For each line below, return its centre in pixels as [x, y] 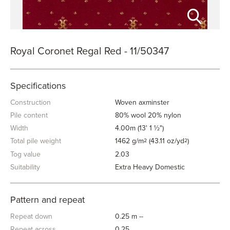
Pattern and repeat [47, 200]
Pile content [29, 115]
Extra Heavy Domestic [150, 167]
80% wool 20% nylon [148, 115]
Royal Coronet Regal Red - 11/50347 [90, 51]
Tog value [25, 154]
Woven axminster [142, 102]
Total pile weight [36, 141]
